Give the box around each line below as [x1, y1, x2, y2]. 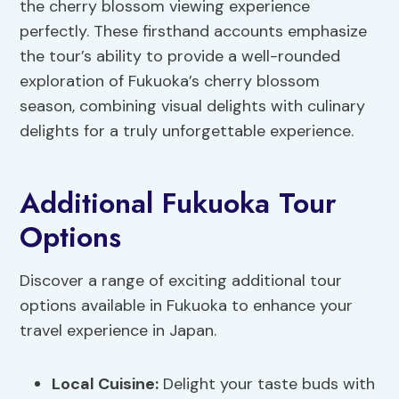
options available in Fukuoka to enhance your [20, 295, 354, 317]
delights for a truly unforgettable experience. [20, 120, 354, 142]
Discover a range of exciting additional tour [20, 270, 343, 292]
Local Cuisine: [52, 373, 159, 395]
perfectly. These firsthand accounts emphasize [20, 20, 368, 43]
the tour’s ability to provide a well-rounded [20, 45, 341, 68]
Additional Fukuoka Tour [20, 183, 338, 224]
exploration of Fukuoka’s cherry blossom [20, 70, 321, 93]
